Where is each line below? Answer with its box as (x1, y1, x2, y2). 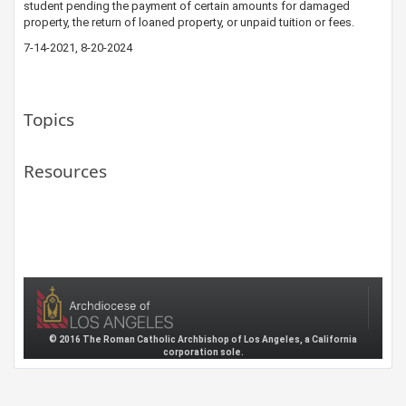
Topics (24, 108, 74, 131)
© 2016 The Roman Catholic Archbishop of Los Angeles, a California (49, 333, 357, 344)
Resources (24, 159, 107, 183)
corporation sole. (162, 346, 244, 357)
